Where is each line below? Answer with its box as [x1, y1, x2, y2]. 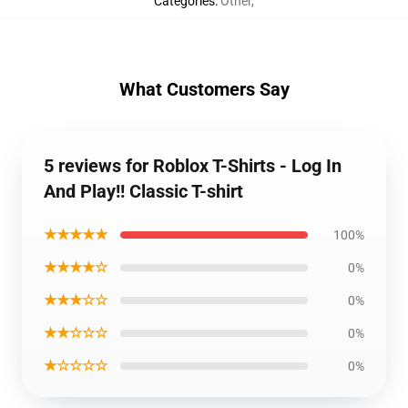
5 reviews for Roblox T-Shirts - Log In [44, 155, 342, 177]
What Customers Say [118, 78, 290, 100]
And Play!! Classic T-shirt [44, 180, 243, 202]
